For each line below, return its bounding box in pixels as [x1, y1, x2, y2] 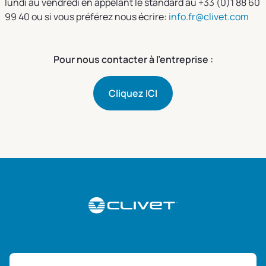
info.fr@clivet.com [169, 10, 249, 24]
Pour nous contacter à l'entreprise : [53, 53, 213, 66]
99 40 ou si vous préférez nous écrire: [5, 10, 169, 24]
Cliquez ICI [109, 87, 157, 100]
